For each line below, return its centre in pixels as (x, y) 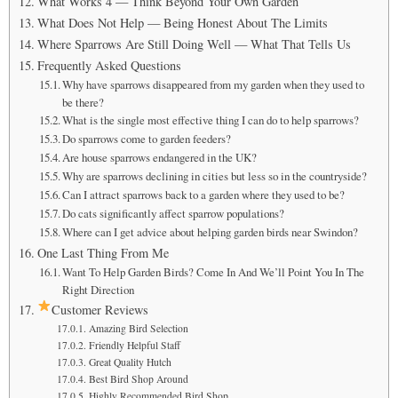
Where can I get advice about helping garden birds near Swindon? (211, 231)
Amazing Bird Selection (138, 328)
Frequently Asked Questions (109, 65)
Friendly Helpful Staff (134, 345)
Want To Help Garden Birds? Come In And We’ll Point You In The (214, 271)
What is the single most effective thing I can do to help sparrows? (211, 119)
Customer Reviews (100, 309)
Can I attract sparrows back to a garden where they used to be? (204, 194)
